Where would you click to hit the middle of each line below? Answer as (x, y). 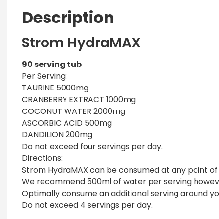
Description (68, 17)
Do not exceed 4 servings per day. (87, 205)
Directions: (42, 158)
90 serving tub (52, 64)
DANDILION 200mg (57, 135)
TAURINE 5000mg (55, 88)
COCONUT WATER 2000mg (74, 111)
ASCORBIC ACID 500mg (67, 123)
